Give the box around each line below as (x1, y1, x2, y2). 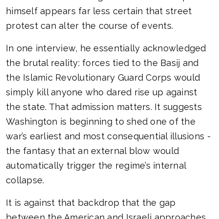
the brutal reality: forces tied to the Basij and (6, 58, 199, 68)
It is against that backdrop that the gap (6, 197, 176, 208)
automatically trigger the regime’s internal (6, 160, 186, 171)
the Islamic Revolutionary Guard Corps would (6, 72, 200, 83)
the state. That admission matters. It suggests (6, 102, 202, 112)
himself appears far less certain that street (6, 6, 192, 17)
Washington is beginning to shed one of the (6, 116, 196, 127)
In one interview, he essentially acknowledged (6, 43, 206, 54)
